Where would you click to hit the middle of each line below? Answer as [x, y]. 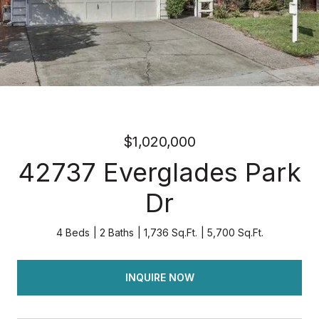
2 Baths [116, 232]
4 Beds [73, 232]
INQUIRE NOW [159, 277]
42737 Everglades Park [159, 172]
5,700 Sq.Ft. [235, 232]
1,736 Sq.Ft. [170, 232]
